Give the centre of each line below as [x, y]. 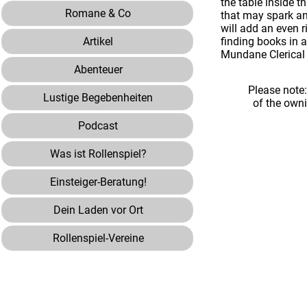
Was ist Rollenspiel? [98, 154]
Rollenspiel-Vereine [98, 238]
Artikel [98, 41]
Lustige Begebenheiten [98, 98]
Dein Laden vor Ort [98, 210]
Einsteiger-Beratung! [98, 182]
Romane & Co [98, 13]
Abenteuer [98, 70]
